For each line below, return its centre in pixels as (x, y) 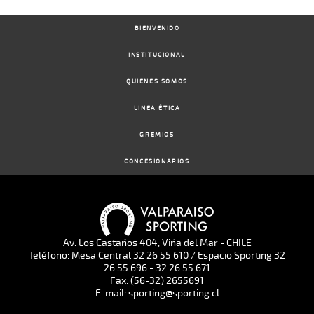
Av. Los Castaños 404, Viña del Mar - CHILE (157, 243)
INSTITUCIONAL (157, 55)
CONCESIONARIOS (157, 162)
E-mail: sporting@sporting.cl (157, 293)
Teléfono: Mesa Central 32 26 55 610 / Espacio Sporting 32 (157, 255)
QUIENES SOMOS (157, 82)
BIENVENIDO (157, 29)
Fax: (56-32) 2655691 (157, 280)
